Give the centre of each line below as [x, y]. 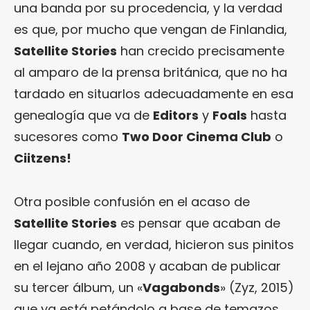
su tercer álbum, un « [78, 287]
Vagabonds [181, 287]
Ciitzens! [43, 158]
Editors [176, 115]
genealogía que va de [83, 115]
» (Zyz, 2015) [257, 287]
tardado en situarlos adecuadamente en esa [154, 93]
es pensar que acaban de [199, 223]
